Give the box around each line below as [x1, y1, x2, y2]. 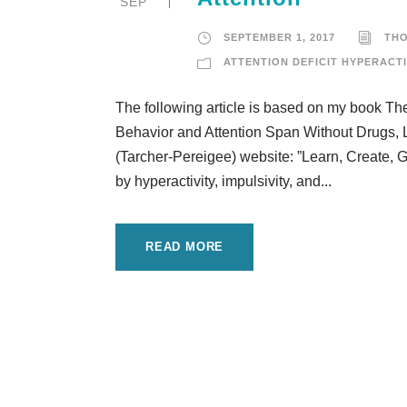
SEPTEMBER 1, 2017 [223, 32, 335, 43]
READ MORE [145, 240, 224, 253]
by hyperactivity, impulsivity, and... [115, 174, 332, 189]
